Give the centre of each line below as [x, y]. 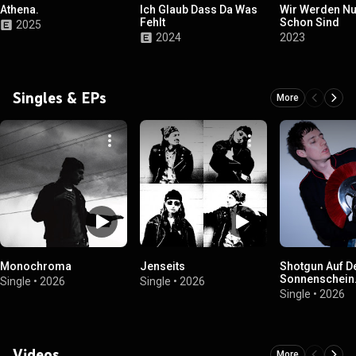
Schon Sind [310, 22]
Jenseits [163, 266]
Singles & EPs [60, 98]
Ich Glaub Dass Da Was [199, 10]
